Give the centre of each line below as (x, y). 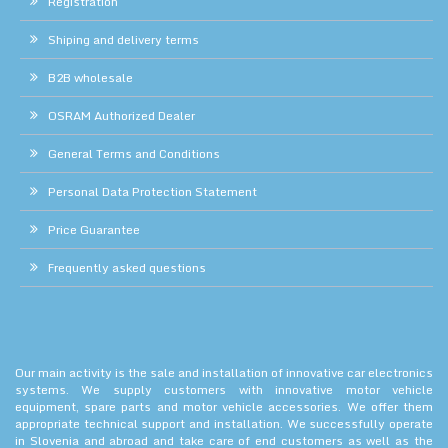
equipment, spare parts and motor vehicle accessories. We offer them (224, 406)
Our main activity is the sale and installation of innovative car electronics (224, 372)
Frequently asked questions (127, 267)
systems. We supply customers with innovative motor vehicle (224, 389)
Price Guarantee (94, 229)
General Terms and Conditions (134, 153)
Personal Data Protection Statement (152, 191)
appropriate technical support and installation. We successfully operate (224, 423)
